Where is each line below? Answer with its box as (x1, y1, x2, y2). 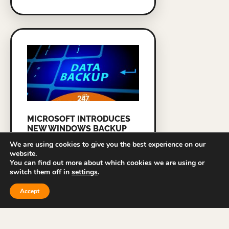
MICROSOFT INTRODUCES (27, 113, 130, 124)
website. (10, 149, 37, 158)
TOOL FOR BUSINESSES (27, 133, 121, 143)
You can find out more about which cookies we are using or (10, 158, 204, 168)
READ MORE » (27, 152, 72, 160)
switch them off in (10, 167, 72, 177)
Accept (20, 187, 39, 195)
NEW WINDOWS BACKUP (27, 123, 127, 133)
